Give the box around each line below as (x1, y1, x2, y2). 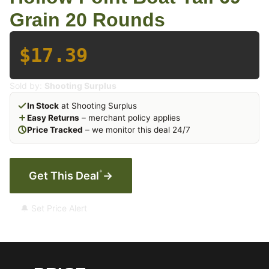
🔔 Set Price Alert (20, 203, 87, 213)
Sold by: (10, 80, 44, 91)
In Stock (27, 101, 59, 110)
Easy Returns (27, 113, 79, 122)
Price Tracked (27, 125, 83, 134)
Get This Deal (29, 169, 99, 182)
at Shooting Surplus (59, 101, 137, 110)
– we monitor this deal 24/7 (83, 125, 190, 134)
